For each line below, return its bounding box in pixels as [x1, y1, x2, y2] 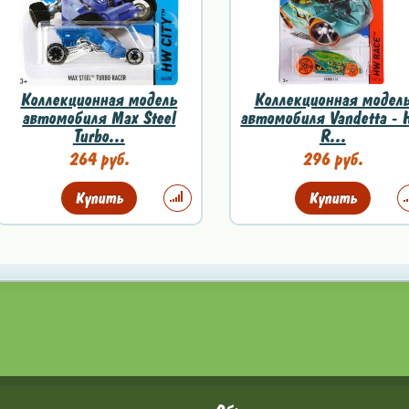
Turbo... [72, 124, 125, 148]
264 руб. [68, 147, 130, 171]
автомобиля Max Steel [22, 106, 176, 130]
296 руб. [301, 147, 363, 171]
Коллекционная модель [20, 88, 178, 111]
